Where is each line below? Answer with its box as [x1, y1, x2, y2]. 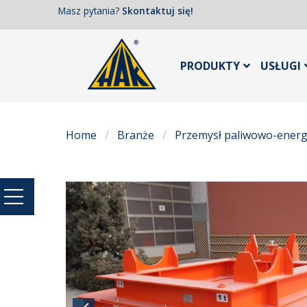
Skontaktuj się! [121, 4, 193, 18]
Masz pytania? [58, 4, 122, 18]
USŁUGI [260, 58, 301, 74]
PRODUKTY [180, 58, 240, 74]
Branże [117, 127, 154, 143]
